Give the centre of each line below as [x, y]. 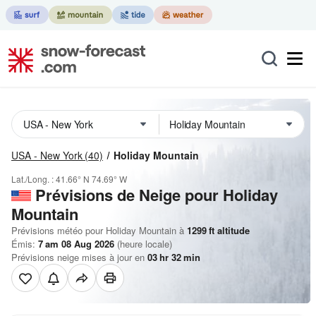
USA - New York [47, 155]
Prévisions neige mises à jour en [79, 257]
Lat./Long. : [34, 179]
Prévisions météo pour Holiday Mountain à [98, 230]
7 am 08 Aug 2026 [76, 244]
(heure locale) [143, 244]
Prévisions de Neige [108, 195]
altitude [232, 230]
